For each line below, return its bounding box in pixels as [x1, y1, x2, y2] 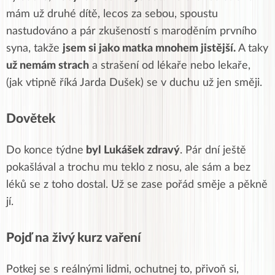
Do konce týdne [6, 144, 83, 156]
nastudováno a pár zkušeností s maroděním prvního [6, 25, 257, 37]
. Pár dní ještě [180, 144, 246, 156]
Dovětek [6, 112, 55, 125]
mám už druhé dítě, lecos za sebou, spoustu [6, 8, 218, 20]
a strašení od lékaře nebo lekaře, [89, 60, 250, 71]
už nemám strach [6, 60, 89, 71]
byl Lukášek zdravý [83, 144, 180, 156]
